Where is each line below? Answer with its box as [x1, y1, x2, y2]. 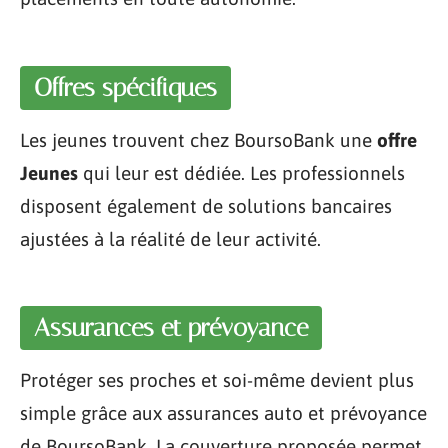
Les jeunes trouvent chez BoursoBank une [20, 128, 377, 151]
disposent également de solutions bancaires [20, 194, 392, 217]
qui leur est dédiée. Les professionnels [78, 161, 405, 184]
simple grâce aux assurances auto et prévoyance [20, 402, 427, 424]
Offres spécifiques [34, 72, 217, 102]
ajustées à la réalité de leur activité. [20, 227, 321, 250]
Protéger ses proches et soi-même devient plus [20, 369, 414, 391]
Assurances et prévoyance [34, 313, 308, 342]
